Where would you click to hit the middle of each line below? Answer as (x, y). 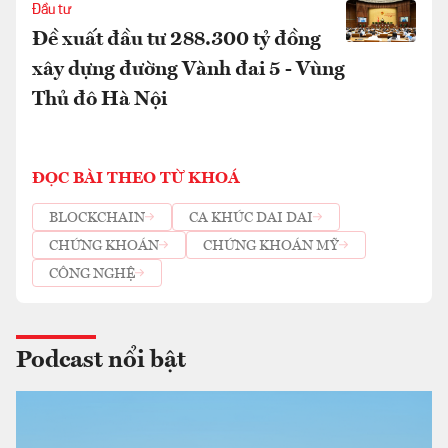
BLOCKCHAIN (97, 217)
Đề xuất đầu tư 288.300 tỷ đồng (176, 40)
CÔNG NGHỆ (92, 273)
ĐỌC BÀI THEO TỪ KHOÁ (136, 179)
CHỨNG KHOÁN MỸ (271, 245)
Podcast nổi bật (101, 361)
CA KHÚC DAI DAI (251, 217)
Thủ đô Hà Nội (99, 100)
